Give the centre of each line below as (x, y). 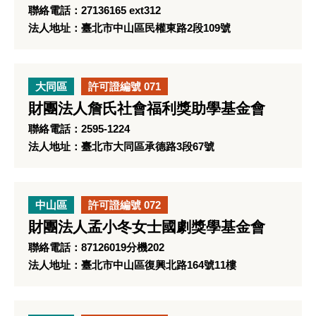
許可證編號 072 (124, 205)
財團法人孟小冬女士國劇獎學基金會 (147, 227)
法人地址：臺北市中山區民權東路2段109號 (129, 28)
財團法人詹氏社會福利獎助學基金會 (147, 109)
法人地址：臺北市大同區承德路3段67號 (121, 146)
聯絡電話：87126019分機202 (96, 247)
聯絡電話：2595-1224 (79, 129)
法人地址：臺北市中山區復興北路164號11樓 (132, 265)
